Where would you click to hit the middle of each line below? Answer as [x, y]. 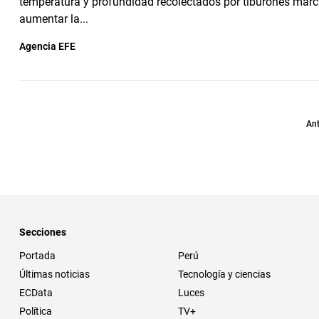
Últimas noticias [54, 274]
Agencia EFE [47, 46]
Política [36, 311]
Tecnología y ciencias [224, 274]
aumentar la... [54, 19]
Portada [37, 255]
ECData [36, 292]
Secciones [43, 232]
